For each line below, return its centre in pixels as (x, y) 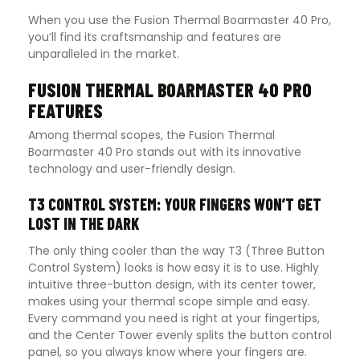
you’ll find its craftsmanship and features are (155, 37)
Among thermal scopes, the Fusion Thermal (151, 135)
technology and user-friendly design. (132, 169)
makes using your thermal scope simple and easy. (169, 302)
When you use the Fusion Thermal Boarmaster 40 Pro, (180, 20)
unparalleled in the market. (104, 54)
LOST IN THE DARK (84, 224)
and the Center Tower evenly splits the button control (180, 335)
